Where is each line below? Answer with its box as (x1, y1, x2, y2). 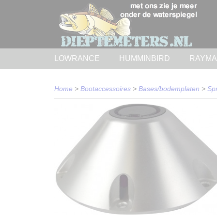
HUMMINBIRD (119, 54, 170, 62)
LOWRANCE (54, 54, 100, 62)
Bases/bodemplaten (139, 85, 200, 93)
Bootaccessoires (80, 85, 131, 93)
